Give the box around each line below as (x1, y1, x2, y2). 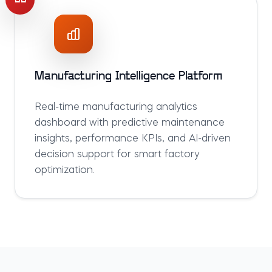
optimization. (35, 166, 95, 175)
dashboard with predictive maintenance (35, 118, 225, 128)
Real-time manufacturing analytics (35, 103, 197, 112)
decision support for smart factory (35, 150, 199, 160)
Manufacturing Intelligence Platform (35, 70, 222, 83)
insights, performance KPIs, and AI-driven (35, 134, 231, 144)
